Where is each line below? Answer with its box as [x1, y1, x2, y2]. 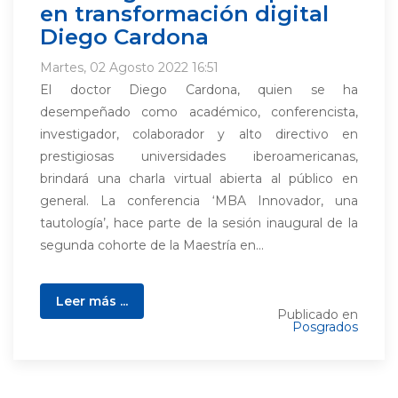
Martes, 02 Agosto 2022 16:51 [40, 60, 219, 76]
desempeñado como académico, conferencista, [40, 104, 358, 120]
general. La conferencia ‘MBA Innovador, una [40, 193, 358, 209]
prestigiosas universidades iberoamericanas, [40, 148, 358, 164]
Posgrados [292, 319, 358, 335]
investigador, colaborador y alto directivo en [40, 126, 358, 142]
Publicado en [277, 306, 358, 322]
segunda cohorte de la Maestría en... [40, 237, 264, 253]
